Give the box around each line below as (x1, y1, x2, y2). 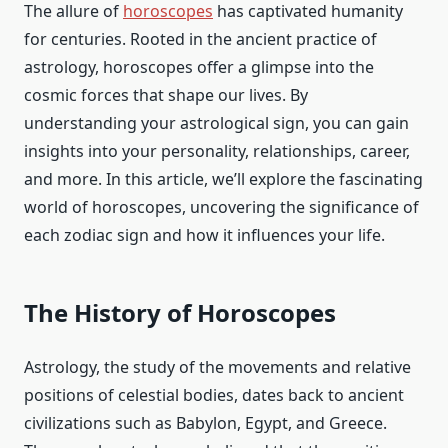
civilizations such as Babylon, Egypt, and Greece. (24, 411, 387, 434)
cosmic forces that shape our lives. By (24, 83, 308, 106)
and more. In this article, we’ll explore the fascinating (24, 167, 423, 190)
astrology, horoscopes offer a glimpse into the (24, 55, 374, 78)
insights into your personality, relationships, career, (24, 139, 410, 162)
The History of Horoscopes (24, 295, 336, 329)
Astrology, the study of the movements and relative (24, 355, 411, 378)
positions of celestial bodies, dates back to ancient (24, 383, 404, 406)
